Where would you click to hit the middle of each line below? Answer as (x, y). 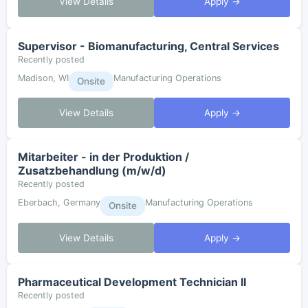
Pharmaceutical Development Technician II (132, 282)
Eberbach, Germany (59, 203)
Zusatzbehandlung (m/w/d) (92, 171)
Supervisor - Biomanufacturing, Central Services (148, 46)
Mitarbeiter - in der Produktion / (103, 157)
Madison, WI (43, 78)
